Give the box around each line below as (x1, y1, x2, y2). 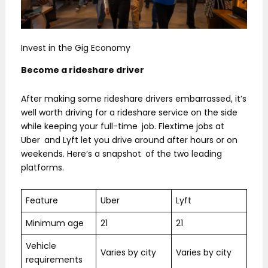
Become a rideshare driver (21, 64, 144, 77)
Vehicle (26, 240, 56, 252)
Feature (26, 194, 58, 207)
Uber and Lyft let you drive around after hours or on (21, 133, 237, 146)
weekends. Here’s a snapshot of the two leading (21, 147, 222, 160)
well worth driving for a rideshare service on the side (21, 106, 237, 118)
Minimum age (26, 217, 84, 230)
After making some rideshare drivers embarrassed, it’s (21, 92, 246, 105)
